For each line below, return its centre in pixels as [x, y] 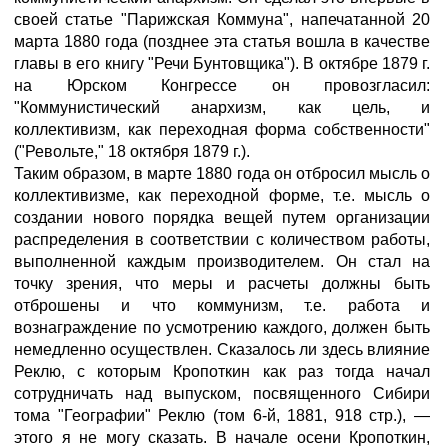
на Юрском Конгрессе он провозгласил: [222, 85]
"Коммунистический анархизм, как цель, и [222, 107]
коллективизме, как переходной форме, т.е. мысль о [222, 195]
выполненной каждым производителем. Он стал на [222, 261]
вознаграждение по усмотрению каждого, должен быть [222, 327]
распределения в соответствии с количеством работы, [222, 239]
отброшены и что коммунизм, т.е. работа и [222, 305]
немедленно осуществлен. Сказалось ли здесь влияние [222, 349]
